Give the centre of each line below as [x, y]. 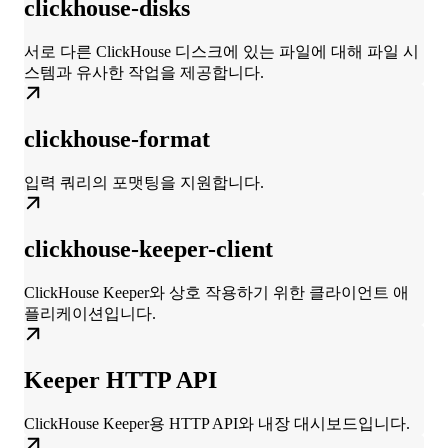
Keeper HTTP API [120, 380]
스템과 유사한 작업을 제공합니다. [144, 73]
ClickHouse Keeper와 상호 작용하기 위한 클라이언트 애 [216, 293]
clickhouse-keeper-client [148, 249]
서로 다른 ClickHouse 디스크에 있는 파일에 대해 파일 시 [221, 52]
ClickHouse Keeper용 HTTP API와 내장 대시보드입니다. [217, 424]
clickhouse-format [117, 139]
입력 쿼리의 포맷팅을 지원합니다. [144, 183]
